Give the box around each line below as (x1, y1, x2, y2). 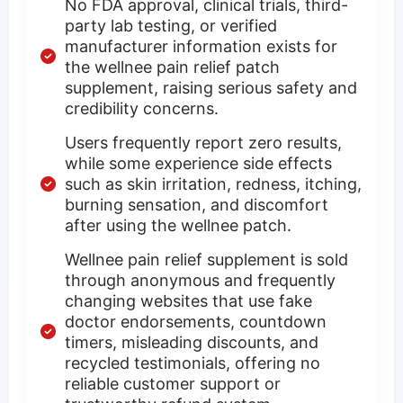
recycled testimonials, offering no (65, 353, 320, 372)
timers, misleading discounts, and (65, 332, 318, 352)
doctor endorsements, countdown (65, 311, 327, 331)
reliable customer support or (65, 373, 281, 393)
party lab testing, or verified (65, 15, 277, 35)
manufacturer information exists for (65, 36, 337, 56)
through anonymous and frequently (65, 270, 336, 290)
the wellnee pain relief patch (65, 57, 280, 76)
